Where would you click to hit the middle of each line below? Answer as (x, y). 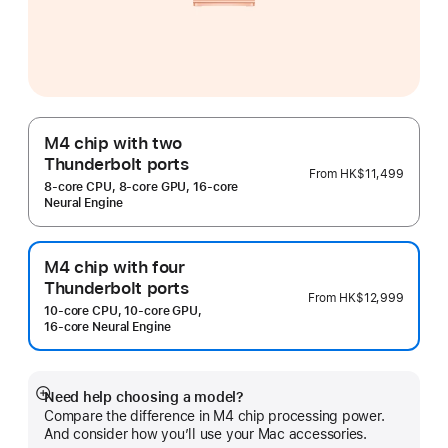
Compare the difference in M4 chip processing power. (214, 416)
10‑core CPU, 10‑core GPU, (123, 311)
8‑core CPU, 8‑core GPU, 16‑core (141, 187)
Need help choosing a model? (144, 397)
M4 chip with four (114, 267)
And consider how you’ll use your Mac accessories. (206, 434)
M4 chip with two (113, 143)
